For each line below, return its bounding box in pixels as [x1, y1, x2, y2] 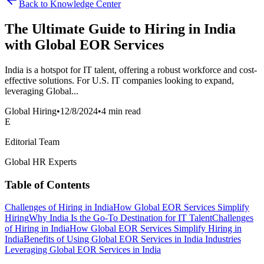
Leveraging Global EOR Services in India [5, 245, 161, 255]
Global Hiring [5, 105, 57, 116]
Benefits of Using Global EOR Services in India [24, 234, 205, 245]
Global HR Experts [5, 156, 77, 167]
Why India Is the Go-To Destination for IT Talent [29, 213, 212, 223]
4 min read [101, 105, 141, 116]
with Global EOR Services [5, 37, 164, 52]
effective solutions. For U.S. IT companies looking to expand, [5, 75, 234, 85]
